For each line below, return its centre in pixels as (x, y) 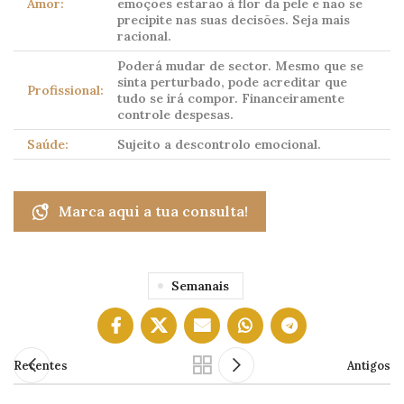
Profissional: (65, 91)
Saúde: (48, 145)
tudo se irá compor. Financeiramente (231, 99)
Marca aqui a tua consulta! (153, 211)
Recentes (41, 366)
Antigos (369, 366)
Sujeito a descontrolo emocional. (219, 145)
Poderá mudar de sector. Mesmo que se (240, 66)
